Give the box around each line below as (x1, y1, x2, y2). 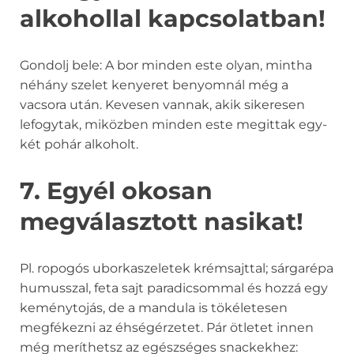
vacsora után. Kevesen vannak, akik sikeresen (20, 97, 305, 113)
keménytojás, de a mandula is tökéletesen (20, 300, 288, 316)
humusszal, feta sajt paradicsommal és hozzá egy (20, 281, 328, 296)
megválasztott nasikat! (20, 207, 303, 237)
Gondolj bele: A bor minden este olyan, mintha (20, 58, 312, 73)
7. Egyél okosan (20, 176, 213, 206)
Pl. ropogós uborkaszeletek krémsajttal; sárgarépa (20, 261, 333, 277)
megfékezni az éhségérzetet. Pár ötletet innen (20, 320, 314, 336)
